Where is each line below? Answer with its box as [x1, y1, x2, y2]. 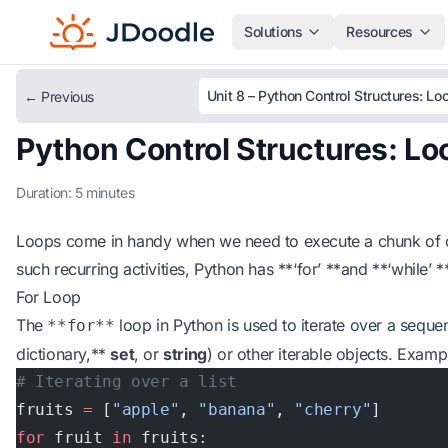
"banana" [198, 400, 276, 419]
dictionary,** [16, 344, 111, 364]
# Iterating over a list [16, 372, 237, 391]
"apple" [112, 400, 180, 419]
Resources [346, 23, 413, 40]
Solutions [244, 23, 303, 40]
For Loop [16, 287, 81, 307]
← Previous [24, 88, 94, 105]
